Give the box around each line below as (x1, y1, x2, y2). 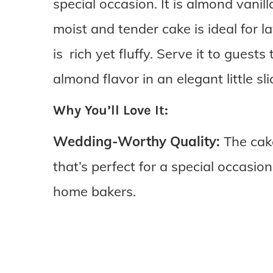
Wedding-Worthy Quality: (53, 133, 220, 151)
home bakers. (53, 183, 136, 200)
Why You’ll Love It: (53, 102, 168, 119)
